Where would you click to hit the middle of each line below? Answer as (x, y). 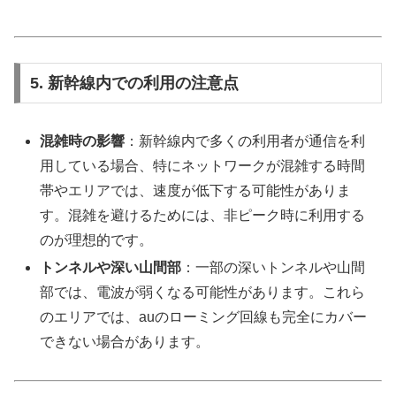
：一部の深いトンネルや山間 (274, 268)
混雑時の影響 (83, 141)
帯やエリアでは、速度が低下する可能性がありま (196, 191)
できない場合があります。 (125, 342)
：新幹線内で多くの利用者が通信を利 (245, 141)
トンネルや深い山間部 (111, 268)
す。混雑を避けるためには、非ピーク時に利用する (203, 216)
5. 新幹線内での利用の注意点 (134, 84)
